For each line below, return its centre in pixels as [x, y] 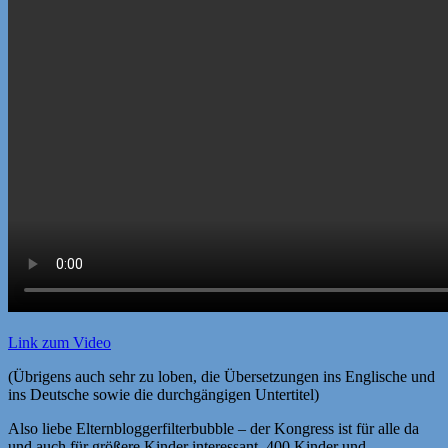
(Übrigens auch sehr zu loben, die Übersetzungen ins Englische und [221, 376]
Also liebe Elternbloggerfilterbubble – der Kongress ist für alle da [213, 428]
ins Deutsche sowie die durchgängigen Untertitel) [163, 394]
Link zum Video [59, 342]
